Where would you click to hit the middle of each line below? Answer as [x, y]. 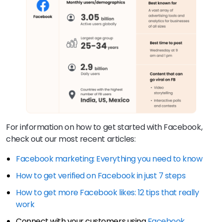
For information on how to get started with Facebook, [104, 127]
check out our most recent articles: [72, 139]
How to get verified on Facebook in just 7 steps [101, 175]
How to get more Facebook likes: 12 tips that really [108, 192]
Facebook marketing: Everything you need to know [109, 159]
